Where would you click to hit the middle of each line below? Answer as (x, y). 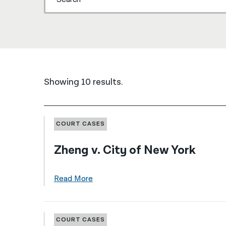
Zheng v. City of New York (125, 150)
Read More (73, 179)
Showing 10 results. (83, 82)
